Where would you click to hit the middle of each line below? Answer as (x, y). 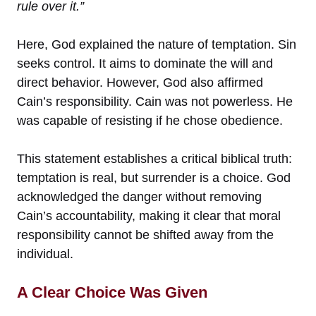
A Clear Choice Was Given (112, 293)
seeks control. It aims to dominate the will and (145, 64)
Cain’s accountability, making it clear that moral (149, 216)
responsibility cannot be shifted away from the (145, 235)
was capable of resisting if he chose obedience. (150, 121)
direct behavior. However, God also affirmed (140, 83)
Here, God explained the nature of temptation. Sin (157, 45)
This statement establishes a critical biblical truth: (154, 159)
